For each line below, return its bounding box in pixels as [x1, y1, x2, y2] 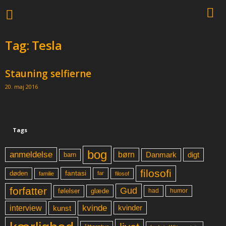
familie [39, 170, 54, 177]
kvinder [118, 204, 142, 212]
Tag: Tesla [5, 37, 62, 53]
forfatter [10, 185, 47, 197]
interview [10, 203, 42, 213]
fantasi [65, 169, 86, 178]
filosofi [140, 167, 172, 179]
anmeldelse [10, 149, 52, 160]
